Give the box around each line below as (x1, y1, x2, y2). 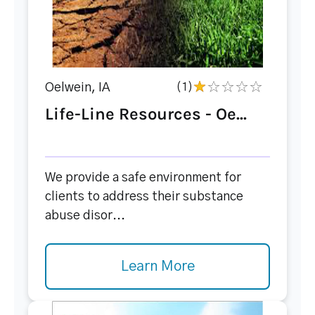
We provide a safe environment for (45, 172, 241, 184)
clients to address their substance (45, 191, 243, 203)
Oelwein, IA (45, 82, 110, 94)
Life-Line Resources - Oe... (45, 104, 247, 124)
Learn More (120, 259, 195, 274)
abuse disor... (45, 210, 125, 222)
